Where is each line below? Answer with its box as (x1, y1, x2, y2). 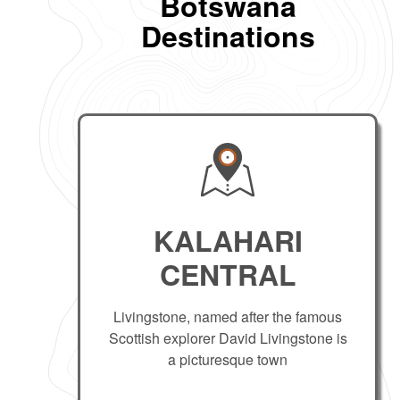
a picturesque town (168, 349, 287, 371)
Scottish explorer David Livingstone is (108, 328, 347, 349)
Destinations (140, 14, 315, 56)
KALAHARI (153, 219, 303, 261)
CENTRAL (159, 253, 296, 295)
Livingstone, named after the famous (113, 306, 342, 328)
